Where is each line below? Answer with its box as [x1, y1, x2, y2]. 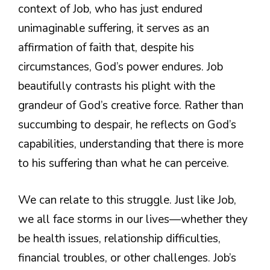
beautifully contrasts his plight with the [18, 78, 215, 95]
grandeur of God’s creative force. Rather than [18, 98, 243, 114]
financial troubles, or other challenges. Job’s [18, 250, 236, 266]
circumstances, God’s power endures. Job [18, 59, 223, 75]
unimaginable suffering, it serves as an [18, 20, 209, 37]
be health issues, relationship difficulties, [18, 230, 221, 246]
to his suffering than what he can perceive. [18, 155, 229, 172]
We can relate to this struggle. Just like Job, [18, 192, 236, 208]
